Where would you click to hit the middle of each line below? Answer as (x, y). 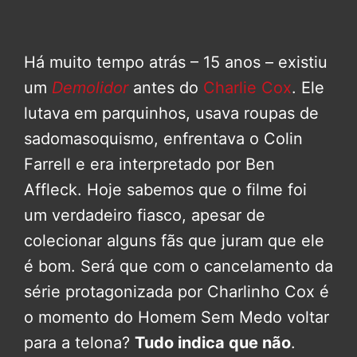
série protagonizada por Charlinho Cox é (177, 292)
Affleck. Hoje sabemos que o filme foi (165, 190)
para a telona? (79, 343)
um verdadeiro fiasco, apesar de (145, 216)
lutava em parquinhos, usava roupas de (171, 114)
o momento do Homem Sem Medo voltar (177, 318)
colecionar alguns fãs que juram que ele (174, 241)
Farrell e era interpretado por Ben (149, 165)
